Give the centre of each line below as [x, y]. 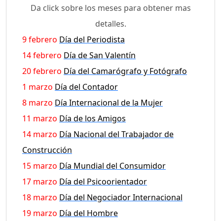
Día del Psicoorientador [103, 181]
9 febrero [40, 39]
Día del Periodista [92, 39]
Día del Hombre [89, 213]
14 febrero [42, 55]
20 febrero [42, 71]
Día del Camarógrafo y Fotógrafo [125, 71]
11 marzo [40, 118]
